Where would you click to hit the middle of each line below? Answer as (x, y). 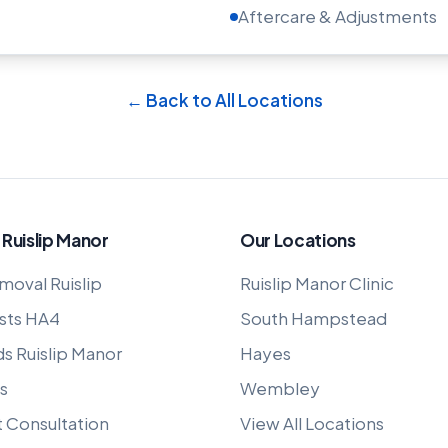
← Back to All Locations (224, 100)
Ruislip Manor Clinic (317, 283)
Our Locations (298, 240)
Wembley (280, 388)
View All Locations (312, 423)
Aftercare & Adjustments (337, 16)
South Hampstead (313, 318)
